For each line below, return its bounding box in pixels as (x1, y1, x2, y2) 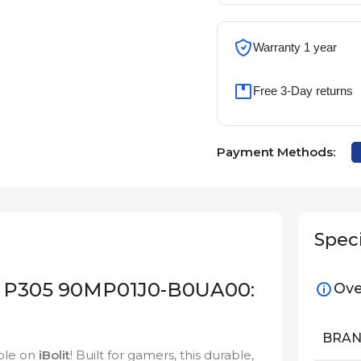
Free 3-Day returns (252, 84, 353, 98)
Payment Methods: (216, 144, 335, 160)
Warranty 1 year (252, 40, 337, 55)
